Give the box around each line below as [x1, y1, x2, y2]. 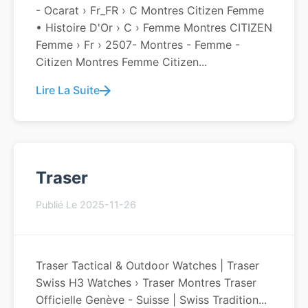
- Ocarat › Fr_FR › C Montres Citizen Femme [36, 3, 264, 17]
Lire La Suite [36, 83, 100, 97]
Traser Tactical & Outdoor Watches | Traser [36, 258, 259, 272]
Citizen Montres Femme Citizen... [36, 55, 207, 69]
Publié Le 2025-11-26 [36, 199, 136, 210]
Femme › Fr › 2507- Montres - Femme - [36, 38, 240, 52]
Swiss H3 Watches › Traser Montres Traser [36, 276, 256, 289]
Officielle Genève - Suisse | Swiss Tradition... [36, 293, 267, 307]
